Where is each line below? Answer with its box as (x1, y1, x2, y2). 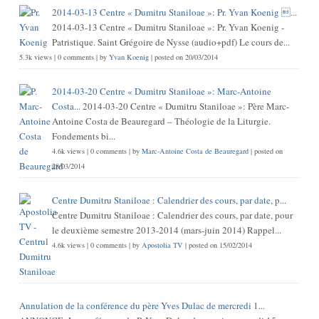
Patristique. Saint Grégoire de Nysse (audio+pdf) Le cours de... (51, 35, 290, 48)
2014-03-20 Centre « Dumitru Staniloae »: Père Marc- (82, 99, 289, 113)
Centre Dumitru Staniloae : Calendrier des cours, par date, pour (51, 208, 293, 221)
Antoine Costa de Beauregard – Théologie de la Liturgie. (51, 114, 271, 127)
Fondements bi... (51, 129, 115, 142)
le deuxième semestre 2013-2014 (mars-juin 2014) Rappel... (51, 223, 281, 236)
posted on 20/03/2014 (154, 51, 218, 62)
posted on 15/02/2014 (188, 239, 252, 250)
